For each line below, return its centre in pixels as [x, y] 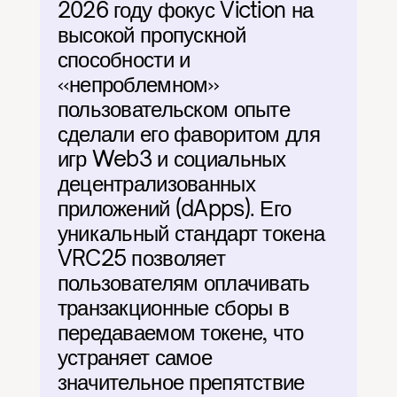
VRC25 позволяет [141, 258]
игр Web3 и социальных [171, 159]
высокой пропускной [151, 35]
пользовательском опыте [173, 109]
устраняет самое [134, 357]
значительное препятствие [181, 382]
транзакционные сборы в [173, 307]
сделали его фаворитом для [188, 134]
